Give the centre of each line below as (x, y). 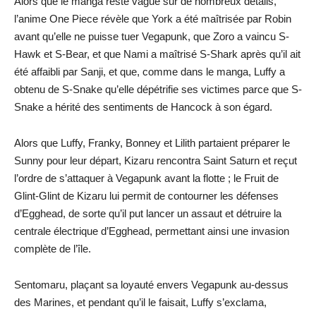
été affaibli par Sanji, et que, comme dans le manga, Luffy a (150, 72)
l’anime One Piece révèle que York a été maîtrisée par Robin (153, 19)
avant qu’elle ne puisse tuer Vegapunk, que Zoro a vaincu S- (152, 36)
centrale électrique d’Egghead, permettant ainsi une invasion (152, 231)
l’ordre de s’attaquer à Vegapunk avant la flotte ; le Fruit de (146, 178)
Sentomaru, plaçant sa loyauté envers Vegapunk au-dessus (151, 285)
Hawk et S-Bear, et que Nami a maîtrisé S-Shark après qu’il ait (157, 54)
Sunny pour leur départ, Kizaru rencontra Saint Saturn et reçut (156, 160)
